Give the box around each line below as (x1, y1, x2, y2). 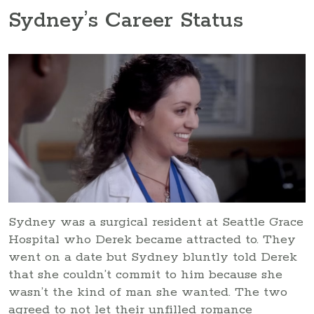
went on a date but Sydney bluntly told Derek (8, 249, 297, 265)
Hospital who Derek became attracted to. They (8, 231, 296, 247)
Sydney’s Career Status (8, 7, 243, 35)
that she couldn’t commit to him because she (8, 266, 282, 282)
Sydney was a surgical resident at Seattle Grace (8, 214, 303, 230)
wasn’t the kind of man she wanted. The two (8, 284, 287, 300)
